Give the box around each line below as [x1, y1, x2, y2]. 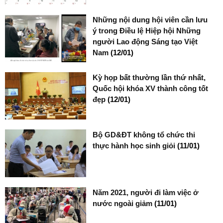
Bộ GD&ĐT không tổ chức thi [93, 130, 196, 139]
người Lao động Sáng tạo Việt [93, 37, 198, 46]
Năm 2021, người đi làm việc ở [93, 188, 199, 197]
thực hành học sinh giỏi [93, 141, 178, 150]
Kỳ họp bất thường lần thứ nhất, [93, 73, 206, 82]
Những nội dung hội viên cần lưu [93, 15, 208, 24]
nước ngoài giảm [93, 199, 155, 208]
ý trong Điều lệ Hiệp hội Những [93, 26, 201, 35]
